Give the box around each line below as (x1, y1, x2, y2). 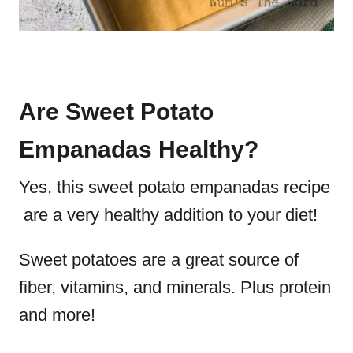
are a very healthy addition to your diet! (19, 205, 322, 225)
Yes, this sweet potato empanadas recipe (19, 177, 330, 197)
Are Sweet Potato (19, 98, 214, 124)
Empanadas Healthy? (19, 136, 258, 162)
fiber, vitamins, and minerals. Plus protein (19, 277, 331, 297)
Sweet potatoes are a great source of (19, 250, 299, 269)
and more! (19, 305, 100, 325)
